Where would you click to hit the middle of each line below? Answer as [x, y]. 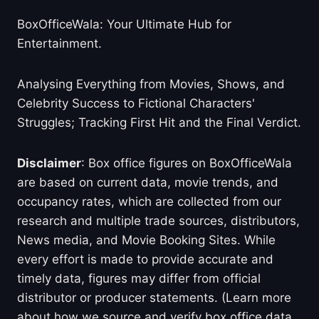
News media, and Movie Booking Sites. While [146, 240]
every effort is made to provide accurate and [145, 259]
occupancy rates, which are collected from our [149, 201]
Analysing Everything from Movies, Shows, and [151, 84]
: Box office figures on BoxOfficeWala [187, 163]
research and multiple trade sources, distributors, [158, 220]
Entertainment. [59, 43]
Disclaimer [49, 163]
